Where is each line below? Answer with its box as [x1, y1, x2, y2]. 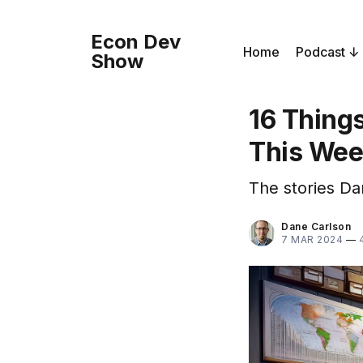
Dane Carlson [281, 220, 351, 233]
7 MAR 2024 [281, 233, 343, 246]
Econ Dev [91, 30, 181, 53]
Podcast [296, 44, 345, 60]
